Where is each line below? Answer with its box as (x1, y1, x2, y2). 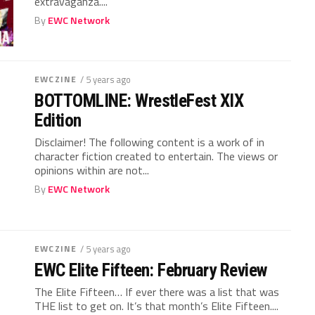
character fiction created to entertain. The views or (34, 147, 278, 165)
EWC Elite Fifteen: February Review (34, 259, 267, 281)
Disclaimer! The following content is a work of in (34, 133, 265, 150)
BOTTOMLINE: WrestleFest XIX (34, 89, 244, 111)
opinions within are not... (34, 161, 150, 179)
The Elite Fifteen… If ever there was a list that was (34, 283, 280, 300)
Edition (34, 109, 82, 131)
